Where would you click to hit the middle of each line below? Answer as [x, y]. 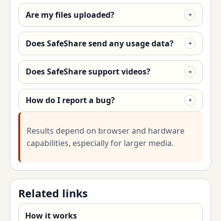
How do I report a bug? [70, 100]
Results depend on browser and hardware [105, 130]
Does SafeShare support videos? [88, 72]
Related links [53, 193]
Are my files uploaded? [70, 15]
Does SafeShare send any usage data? [99, 43]
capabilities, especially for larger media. [100, 143]
